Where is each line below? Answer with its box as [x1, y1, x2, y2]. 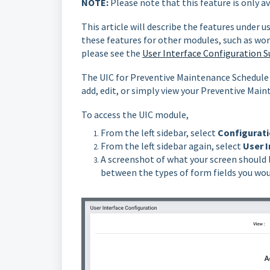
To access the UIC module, [81, 108, 190, 121]
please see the [81, 47, 142, 59]
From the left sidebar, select [101, 127, 218, 139]
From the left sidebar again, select [101, 140, 243, 152]
